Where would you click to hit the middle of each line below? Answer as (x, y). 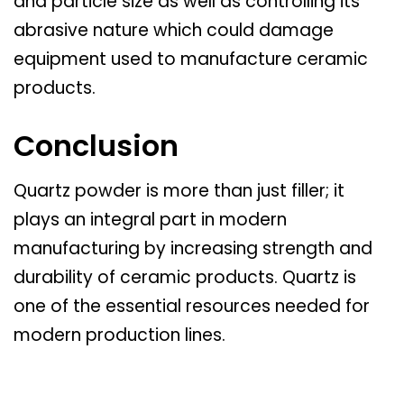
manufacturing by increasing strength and (193, 248)
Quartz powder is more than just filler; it (179, 190)
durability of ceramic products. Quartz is (185, 277)
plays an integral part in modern (150, 219)
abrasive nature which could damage (174, 31)
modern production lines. (119, 335)
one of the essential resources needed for (192, 306)
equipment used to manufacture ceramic (191, 60)
